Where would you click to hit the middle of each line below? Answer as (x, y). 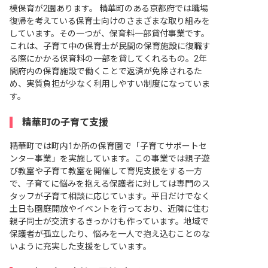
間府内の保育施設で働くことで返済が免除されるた (106, 71)
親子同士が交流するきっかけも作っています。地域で (109, 222)
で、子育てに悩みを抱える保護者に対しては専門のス (110, 184)
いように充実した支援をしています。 (80, 247)
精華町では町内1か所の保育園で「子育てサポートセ (108, 146)
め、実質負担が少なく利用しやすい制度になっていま (110, 84)
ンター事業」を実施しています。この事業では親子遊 (110, 159)
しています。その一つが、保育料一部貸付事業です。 (109, 34)
